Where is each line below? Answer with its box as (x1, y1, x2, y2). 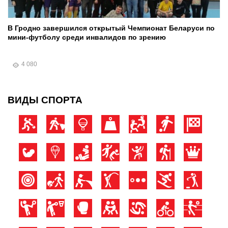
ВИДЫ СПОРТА (8, 94, 82, 105)
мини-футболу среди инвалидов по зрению (8, 33, 166, 41)
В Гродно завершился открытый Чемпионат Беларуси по (8, 23, 215, 32)
